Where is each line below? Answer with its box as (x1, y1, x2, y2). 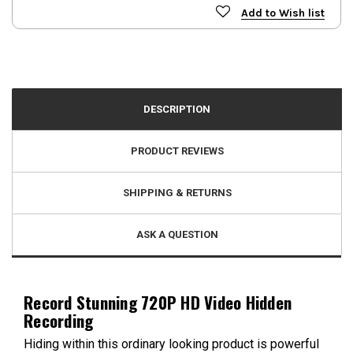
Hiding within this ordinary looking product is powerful (24, 336, 319, 351)
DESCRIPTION (143, 102, 210, 115)
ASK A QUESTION (136, 228, 218, 240)
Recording (24, 307, 94, 333)
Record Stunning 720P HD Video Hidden (24, 289, 292, 314)
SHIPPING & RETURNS (122, 186, 232, 199)
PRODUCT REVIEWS (130, 144, 224, 157)
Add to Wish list (241, 6, 325, 20)
